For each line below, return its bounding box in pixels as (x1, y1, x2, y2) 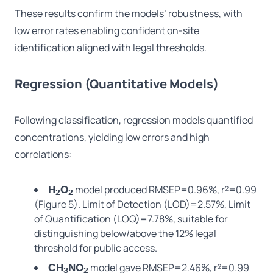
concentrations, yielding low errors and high (15, 130, 210, 144)
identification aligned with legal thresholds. (15, 41, 207, 55)
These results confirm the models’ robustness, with (15, 7, 243, 21)
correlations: (15, 147, 72, 161)
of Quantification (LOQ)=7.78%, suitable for (34, 212, 228, 226)
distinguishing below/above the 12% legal (34, 227, 216, 241)
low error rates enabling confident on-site (15, 24, 199, 38)
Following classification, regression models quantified (15, 113, 253, 127)
